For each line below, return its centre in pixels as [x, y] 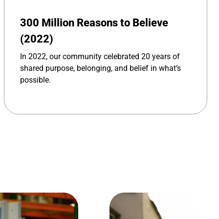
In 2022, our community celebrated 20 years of [100, 57]
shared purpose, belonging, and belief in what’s [100, 68]
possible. [35, 80]
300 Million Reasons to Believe [94, 23]
